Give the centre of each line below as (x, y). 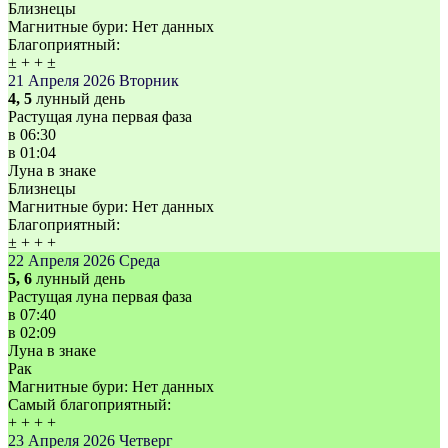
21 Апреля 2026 (61, 81)
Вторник (149, 81)
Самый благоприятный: (89, 405)
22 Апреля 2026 (61, 261)
